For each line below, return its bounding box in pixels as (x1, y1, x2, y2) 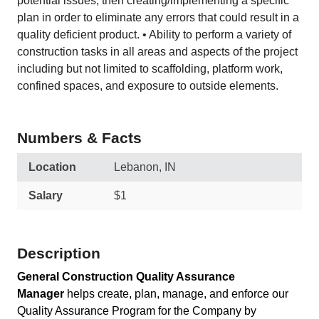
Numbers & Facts (17, 130, 142, 146)
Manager (17, 288, 64, 300)
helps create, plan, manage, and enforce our (64, 288, 288, 300)
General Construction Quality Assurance (17, 271, 235, 283)
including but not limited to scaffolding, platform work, (17, 63, 283, 75)
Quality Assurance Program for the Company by (17, 305, 256, 317)
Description (17, 245, 100, 261)
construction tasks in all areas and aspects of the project (17, 46, 298, 58)
